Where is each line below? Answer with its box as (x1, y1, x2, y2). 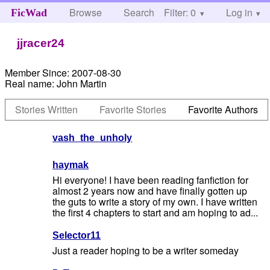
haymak (52, 159, 89, 170)
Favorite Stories (99, 102, 167, 116)
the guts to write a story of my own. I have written (52, 195, 258, 209)
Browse (69, 5, 102, 19)
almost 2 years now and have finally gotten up (52, 184, 248, 198)
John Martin (57, 76, 107, 90)
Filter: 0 (164, 5, 196, 19)
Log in (225, 5, 253, 19)
